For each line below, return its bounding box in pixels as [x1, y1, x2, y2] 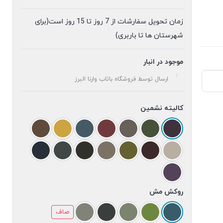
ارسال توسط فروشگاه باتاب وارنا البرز [75, 75, 168, 83]
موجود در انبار [143, 57, 183, 67]
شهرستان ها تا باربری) [115, 31, 183, 40]
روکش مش [149, 187, 183, 197]
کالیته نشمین [140, 104, 183, 113]
